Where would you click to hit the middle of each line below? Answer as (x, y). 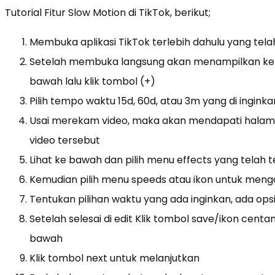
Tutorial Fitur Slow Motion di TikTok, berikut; (108, 12)
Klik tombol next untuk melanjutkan (114, 258)
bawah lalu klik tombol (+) (92, 81)
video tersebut (65, 140)
